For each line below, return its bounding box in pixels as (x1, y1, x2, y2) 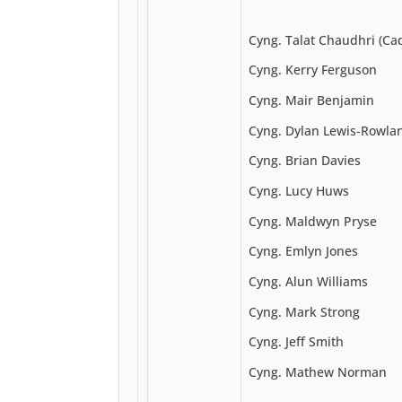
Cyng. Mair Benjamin (249, 91, 374, 109)
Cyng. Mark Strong (249, 302, 360, 320)
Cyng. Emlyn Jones (249, 242, 358, 260)
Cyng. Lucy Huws (249, 181, 349, 199)
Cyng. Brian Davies (249, 152, 361, 170)
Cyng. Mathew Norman (249, 363, 387, 380)
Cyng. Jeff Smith (249, 333, 344, 351)
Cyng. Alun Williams (249, 272, 368, 290)
